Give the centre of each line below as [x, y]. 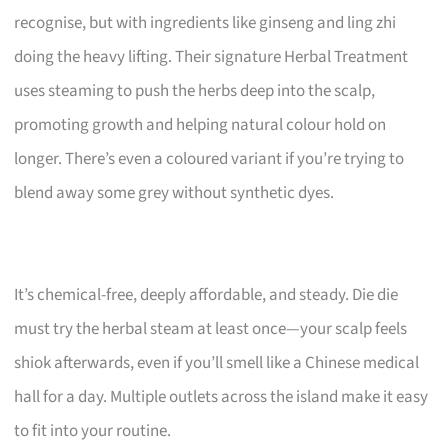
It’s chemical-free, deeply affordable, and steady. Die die [206, 294]
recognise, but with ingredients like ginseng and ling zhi [205, 22]
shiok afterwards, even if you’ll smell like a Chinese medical [217, 362]
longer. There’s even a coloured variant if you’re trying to [209, 158]
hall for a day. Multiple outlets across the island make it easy [221, 396]
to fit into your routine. [93, 430]
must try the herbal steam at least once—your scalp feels [211, 328]
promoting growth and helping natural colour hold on [200, 124]
